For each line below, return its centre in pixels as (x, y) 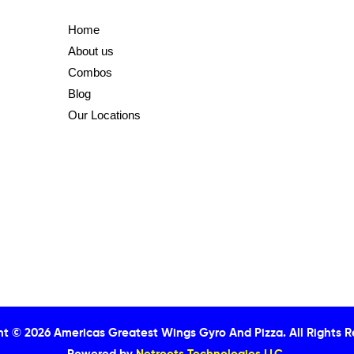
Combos (90, 72)
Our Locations (104, 115)
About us (90, 51)
